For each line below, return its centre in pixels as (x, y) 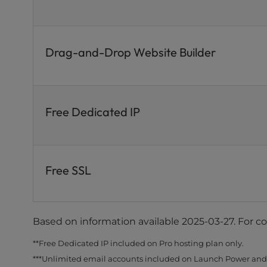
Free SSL (69, 170)
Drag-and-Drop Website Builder (131, 52)
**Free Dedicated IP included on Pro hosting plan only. (139, 243)
